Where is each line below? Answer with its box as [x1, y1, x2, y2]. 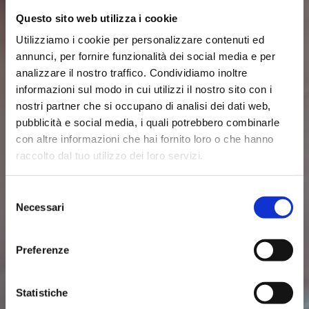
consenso [5, 220, 50, 232]
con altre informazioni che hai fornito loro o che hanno [16, 132, 274, 145]
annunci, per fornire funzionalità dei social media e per [16, 50, 275, 62]
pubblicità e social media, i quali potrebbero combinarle [16, 116, 279, 128]
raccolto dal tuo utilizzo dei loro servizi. [16, 149, 203, 161]
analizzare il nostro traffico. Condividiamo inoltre [16, 66, 248, 79]
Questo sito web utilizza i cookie [16, 12, 178, 24]
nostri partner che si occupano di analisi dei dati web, [16, 99, 271, 112]
